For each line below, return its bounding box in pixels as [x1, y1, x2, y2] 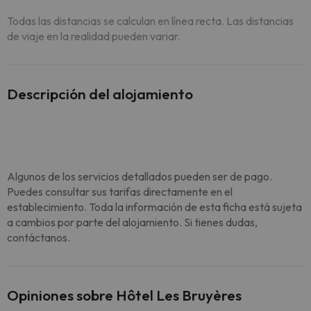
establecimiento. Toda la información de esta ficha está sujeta [7, 200, 302, 214]
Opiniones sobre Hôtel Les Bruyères [7, 286, 242, 304]
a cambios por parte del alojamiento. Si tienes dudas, [7, 215, 258, 229]
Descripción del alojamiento [7, 85, 193, 103]
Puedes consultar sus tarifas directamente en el [7, 185, 233, 199]
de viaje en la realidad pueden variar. [7, 29, 180, 43]
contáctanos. [7, 230, 70, 244]
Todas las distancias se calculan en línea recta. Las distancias [7, 14, 294, 28]
